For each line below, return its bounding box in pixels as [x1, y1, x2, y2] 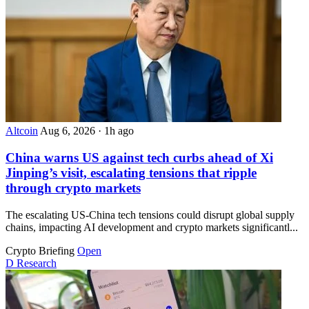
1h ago [104, 125, 134, 137]
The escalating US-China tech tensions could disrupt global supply [6, 208, 295, 221]
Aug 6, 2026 [40, 125, 98, 137]
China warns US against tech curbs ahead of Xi [6, 150, 273, 165]
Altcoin [6, 125, 38, 137]
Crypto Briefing [6, 244, 74, 257]
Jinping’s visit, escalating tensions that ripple [6, 165, 257, 180]
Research [17, 257, 57, 269]
